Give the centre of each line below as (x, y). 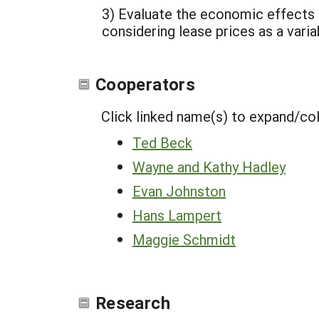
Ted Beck (162, 142)
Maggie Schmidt (184, 239)
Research (133, 303)
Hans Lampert (177, 215)
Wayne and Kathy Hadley (209, 167)
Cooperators (145, 84)
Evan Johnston (179, 191)
